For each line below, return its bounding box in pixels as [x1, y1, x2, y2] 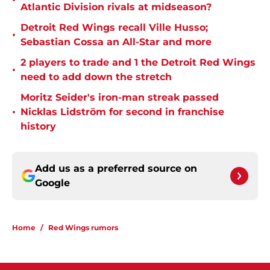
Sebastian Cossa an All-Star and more [20, 36, 212, 48]
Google [35, 177, 70, 189]
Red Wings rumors [48, 223, 118, 233]
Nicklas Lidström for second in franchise [20, 106, 224, 118]
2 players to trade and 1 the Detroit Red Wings [20, 57, 256, 69]
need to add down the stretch [20, 71, 172, 83]
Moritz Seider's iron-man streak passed [20, 92, 219, 104]
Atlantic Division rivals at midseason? [20, 1, 212, 13]
